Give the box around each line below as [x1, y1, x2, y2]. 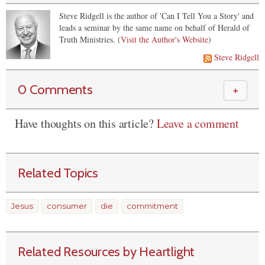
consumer [47, 201, 87, 211]
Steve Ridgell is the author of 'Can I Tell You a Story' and [59, 9, 254, 21]
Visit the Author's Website [121, 33, 208, 45]
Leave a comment [156, 115, 239, 131]
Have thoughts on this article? [15, 115, 157, 131]
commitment [127, 201, 178, 211]
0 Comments [18, 80, 93, 98]
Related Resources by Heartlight [18, 243, 195, 260]
